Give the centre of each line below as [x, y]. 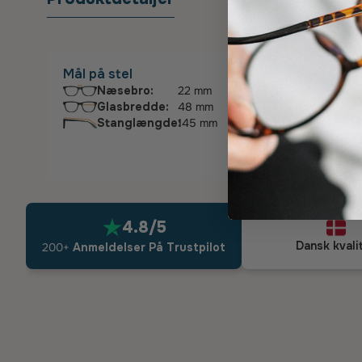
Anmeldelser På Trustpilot [147, 247]
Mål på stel [97, 74]
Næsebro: [125, 90]
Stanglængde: [139, 123]
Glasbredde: [133, 107]
